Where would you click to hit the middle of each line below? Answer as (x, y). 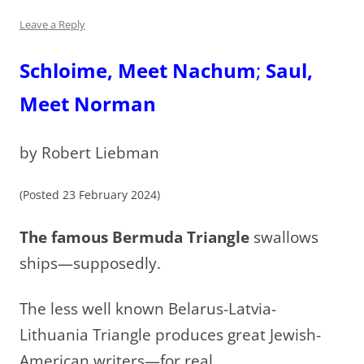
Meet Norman (88, 104)
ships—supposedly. (90, 263)
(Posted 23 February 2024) (90, 195)
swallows (284, 237)
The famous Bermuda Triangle (134, 237)
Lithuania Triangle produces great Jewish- (170, 335)
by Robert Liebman (89, 153)
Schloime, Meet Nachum (138, 71)
